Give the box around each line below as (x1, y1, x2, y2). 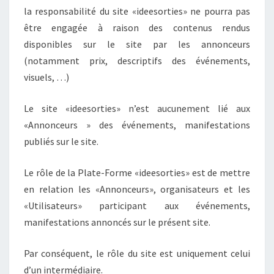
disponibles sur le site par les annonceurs (24, 37, 250, 50)
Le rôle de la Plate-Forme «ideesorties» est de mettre (24, 166, 250, 179)
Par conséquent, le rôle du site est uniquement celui (24, 246, 250, 259)
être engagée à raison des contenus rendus (24, 21, 250, 34)
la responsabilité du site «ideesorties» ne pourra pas (24, 4, 250, 17)
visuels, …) (24, 70, 69, 83)
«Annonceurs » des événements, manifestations (24, 118, 250, 131)
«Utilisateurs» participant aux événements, (24, 199, 250, 212)
